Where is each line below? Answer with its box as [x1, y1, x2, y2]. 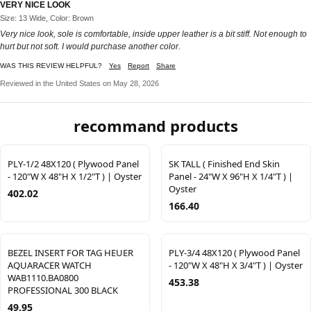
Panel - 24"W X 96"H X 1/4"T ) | [169, 170, 293, 183]
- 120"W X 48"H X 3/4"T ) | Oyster [169, 259, 303, 272]
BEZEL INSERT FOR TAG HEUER [8, 246, 133, 260]
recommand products [73, 115, 238, 137]
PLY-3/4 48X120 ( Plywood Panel [169, 246, 300, 260]
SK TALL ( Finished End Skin [169, 158, 280, 171]
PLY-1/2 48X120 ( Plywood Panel [8, 158, 139, 171]
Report [128, 62, 149, 70]
